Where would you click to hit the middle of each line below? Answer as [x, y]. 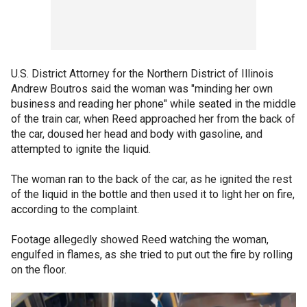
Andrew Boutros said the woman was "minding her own [142, 88]
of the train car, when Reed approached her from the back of [153, 119]
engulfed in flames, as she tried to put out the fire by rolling [152, 254]
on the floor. [39, 269]
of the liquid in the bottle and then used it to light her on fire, [153, 194]
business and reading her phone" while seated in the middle [153, 103]
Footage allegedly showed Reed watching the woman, [140, 239]
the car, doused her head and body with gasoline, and [137, 134]
